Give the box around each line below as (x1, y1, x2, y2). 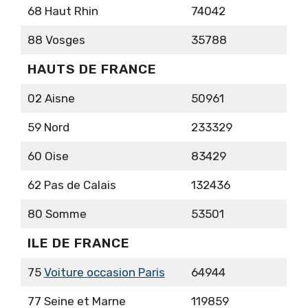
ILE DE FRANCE (27, 235, 130, 252)
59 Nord (27, 120, 69, 135)
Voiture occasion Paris (43, 265, 165, 280)
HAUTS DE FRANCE (27, 61, 157, 78)
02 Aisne (27, 91, 75, 106)
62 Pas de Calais (27, 178, 116, 192)
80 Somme (27, 207, 87, 221)
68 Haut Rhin (27, 4, 98, 19)
